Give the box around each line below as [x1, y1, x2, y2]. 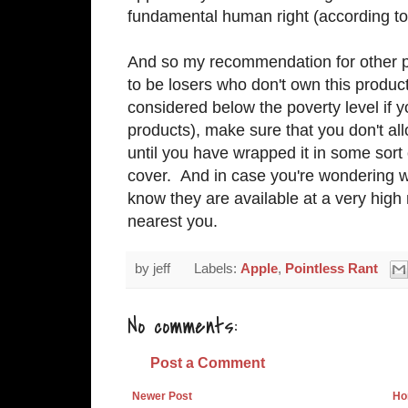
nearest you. [127, 211, 218, 230]
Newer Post [132, 390, 192, 403]
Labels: [193, 260, 240, 276]
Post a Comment [150, 354, 265, 372]
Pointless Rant [284, 260, 378, 276]
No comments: [127, 311, 237, 342]
